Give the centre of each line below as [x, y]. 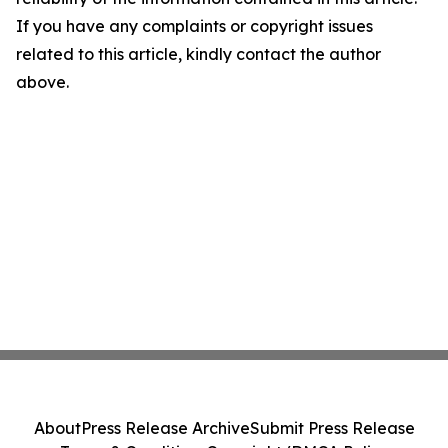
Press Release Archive [165, 428]
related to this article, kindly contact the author [198, 54]
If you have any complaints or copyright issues [194, 26]
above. [42, 82]
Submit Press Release [332, 428]
